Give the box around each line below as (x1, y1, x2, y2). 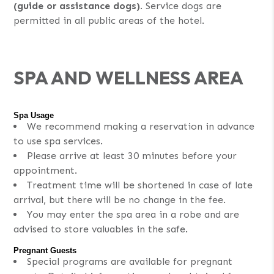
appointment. (13, 164, 78, 176)
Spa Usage (13, 110, 54, 120)
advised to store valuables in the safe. (13, 223, 188, 235)
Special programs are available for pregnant (27, 255, 233, 267)
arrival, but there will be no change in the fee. (13, 193, 226, 206)
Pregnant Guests (13, 245, 77, 255)
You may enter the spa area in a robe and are (27, 208, 240, 220)
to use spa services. (13, 135, 103, 147)
